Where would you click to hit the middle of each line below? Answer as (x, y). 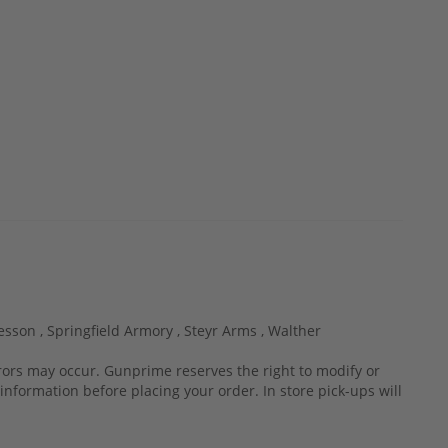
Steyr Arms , (226, 330)
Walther (294, 330)
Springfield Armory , (115, 330)
